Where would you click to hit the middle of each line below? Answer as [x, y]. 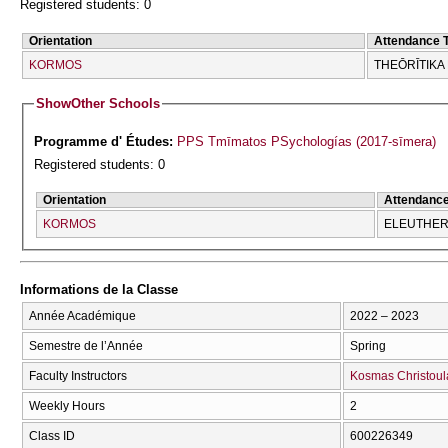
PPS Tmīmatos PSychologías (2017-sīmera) [307, 142]
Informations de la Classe [99, 290]
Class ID [52, 435]
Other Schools [116, 104]
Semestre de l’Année [86, 345]
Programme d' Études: [106, 142]
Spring [368, 345]
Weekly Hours [67, 405]
